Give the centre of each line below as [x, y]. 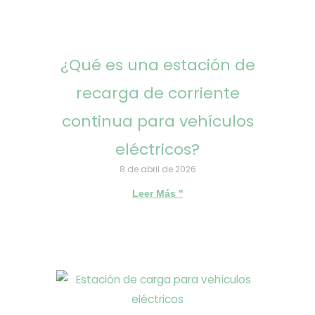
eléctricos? [157, 150]
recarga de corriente [157, 94]
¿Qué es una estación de [157, 65]
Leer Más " [157, 194]
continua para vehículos [157, 122]
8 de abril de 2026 [157, 169]
